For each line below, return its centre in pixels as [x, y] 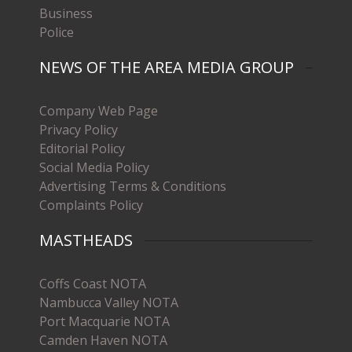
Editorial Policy [82, 148]
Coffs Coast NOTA [93, 283]
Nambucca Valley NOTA [109, 302]
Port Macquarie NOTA [104, 321]
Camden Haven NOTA [103, 340]
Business [66, 13]
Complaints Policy [91, 205]
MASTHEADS [86, 240]
